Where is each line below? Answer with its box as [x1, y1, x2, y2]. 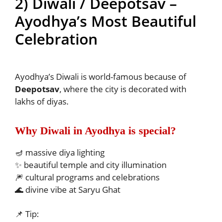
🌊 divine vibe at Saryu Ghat [15, 183, 120, 195]
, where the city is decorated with [59, 83, 186, 95]
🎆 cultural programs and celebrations [15, 171, 160, 183]
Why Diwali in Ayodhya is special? [15, 124, 176, 137]
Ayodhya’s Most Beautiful [15, 11, 196, 32]
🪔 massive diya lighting [15, 146, 105, 158]
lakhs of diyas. [15, 96, 69, 108]
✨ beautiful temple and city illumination [15, 159, 166, 170]
